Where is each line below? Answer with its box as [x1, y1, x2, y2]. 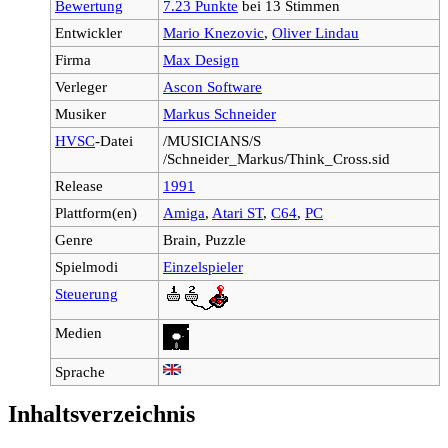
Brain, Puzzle [163, 230, 246, 248]
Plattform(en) [55, 203, 137, 221]
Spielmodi [55, 257, 118, 275]
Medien [55, 323, 102, 341]
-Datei [95, 131, 133, 149]
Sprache [55, 362, 105, 380]
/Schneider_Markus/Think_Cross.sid [163, 149, 390, 167]
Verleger [55, 77, 107, 95]
